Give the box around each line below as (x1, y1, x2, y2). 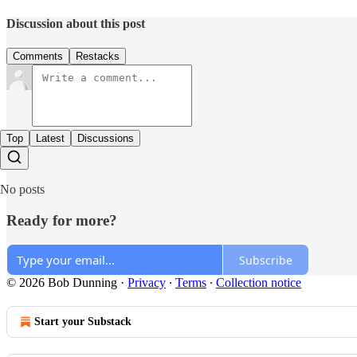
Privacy (127, 276, 166, 290)
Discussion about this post (6, 16, 145, 30)
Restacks (76, 49, 120, 62)
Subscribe (239, 252, 292, 268)
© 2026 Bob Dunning (6, 276, 117, 290)
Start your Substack (34, 316, 131, 328)
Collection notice (216, 276, 301, 290)
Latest (36, 131, 65, 144)
